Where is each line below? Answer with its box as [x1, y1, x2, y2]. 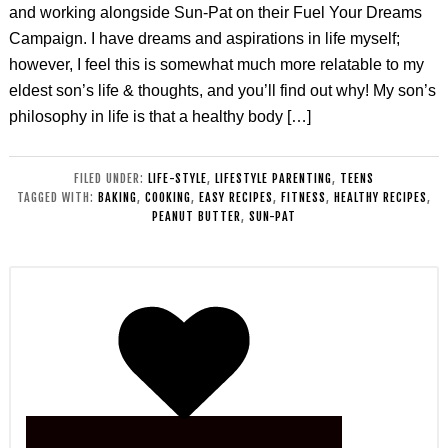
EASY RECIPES [199, 190, 273, 205]
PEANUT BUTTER [152, 209, 241, 224]
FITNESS [281, 190, 326, 205]
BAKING [98, 190, 137, 205]
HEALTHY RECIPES [334, 190, 427, 205]
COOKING [145, 190, 191, 205]
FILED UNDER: [74, 171, 148, 186]
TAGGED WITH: [17, 190, 98, 205]
